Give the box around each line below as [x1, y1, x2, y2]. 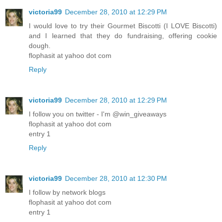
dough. [29, 42, 51, 50]
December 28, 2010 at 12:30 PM [65, 174, 167, 182]
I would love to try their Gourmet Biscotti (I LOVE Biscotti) [29, 22, 217, 30]
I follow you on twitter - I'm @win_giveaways [29, 110, 166, 118]
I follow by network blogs [29, 188, 106, 196]
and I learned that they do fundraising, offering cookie [29, 32, 217, 40]
